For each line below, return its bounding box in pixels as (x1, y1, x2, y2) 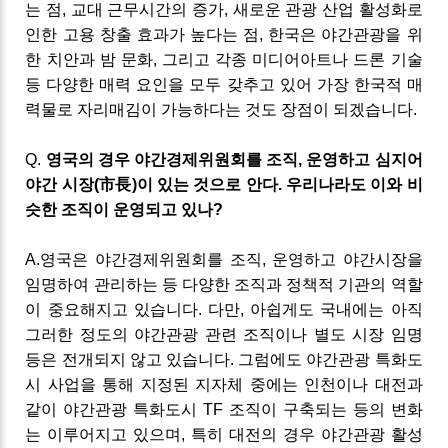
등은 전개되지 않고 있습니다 (25, 351, 230, 369)
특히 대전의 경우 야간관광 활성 (191, 426, 423, 444)
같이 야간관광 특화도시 (25, 401, 198, 419)
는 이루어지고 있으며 (25, 426, 182, 444)
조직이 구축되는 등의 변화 (228, 401, 423, 419)
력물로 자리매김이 (25, 101, 162, 119)
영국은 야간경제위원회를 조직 (40, 251, 262, 269)
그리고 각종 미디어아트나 (162, 51, 354, 69)
